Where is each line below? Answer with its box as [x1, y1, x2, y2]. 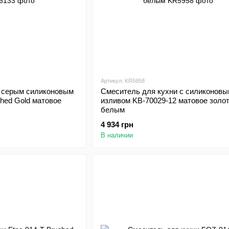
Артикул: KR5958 [100, 78, 145, 84]
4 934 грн [100, 120, 133, 129]
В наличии [100, 131, 133, 139]
